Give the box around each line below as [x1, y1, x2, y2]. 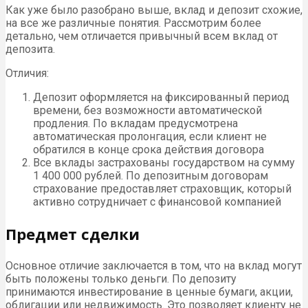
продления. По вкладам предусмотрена [33, 116, 238, 130]
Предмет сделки [5, 223, 140, 244]
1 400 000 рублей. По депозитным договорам [33, 168, 268, 182]
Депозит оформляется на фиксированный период [33, 90, 289, 104]
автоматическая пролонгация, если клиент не [33, 129, 267, 143]
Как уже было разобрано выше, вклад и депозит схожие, [5, 3, 302, 16]
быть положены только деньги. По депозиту [5, 272, 236, 285]
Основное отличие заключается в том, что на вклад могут [5, 258, 302, 272]
